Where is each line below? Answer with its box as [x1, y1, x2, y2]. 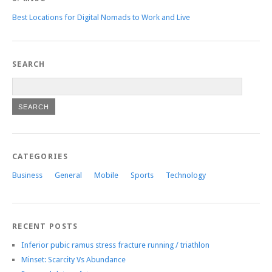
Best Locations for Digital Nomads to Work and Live [12, 13, 190, 22]
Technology [166, 171, 206, 180]
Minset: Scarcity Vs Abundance [21, 255, 126, 265]
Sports [131, 171, 154, 180]
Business [12, 171, 42, 180]
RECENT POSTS [12, 222, 78, 231]
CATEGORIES [12, 152, 68, 161]
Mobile [94, 171, 118, 180]
